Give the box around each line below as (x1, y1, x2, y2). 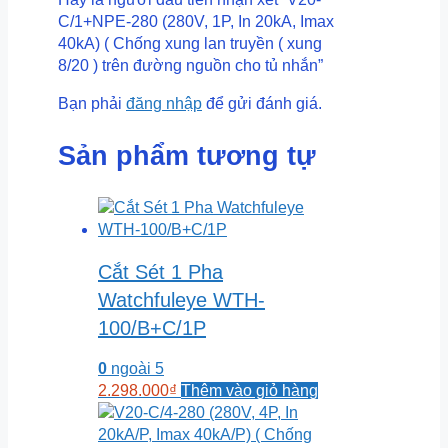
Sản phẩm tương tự (58, 140, 316, 171)
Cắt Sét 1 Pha (98, 260, 223, 283)
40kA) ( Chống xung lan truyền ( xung (58, 35, 322, 53)
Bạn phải (58, 95, 126, 113)
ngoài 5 (107, 360, 164, 378)
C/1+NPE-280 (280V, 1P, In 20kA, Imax (58, 13, 334, 31)
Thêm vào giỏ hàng (181, 382, 318, 400)
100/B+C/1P (98, 316, 206, 339)
